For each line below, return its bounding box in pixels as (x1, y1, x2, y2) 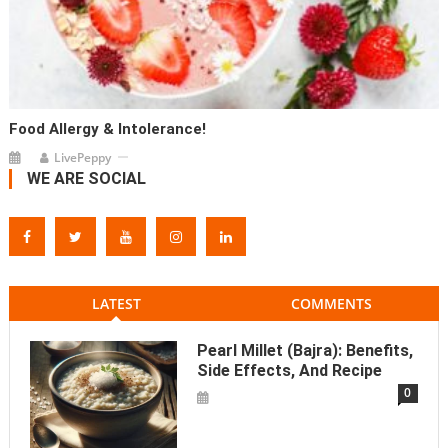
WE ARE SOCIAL (26, 168, 146, 188)
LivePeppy (54, 148, 112, 166)
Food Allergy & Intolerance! (9, 119, 207, 138)
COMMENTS (291, 293, 373, 313)
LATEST (91, 293, 141, 313)
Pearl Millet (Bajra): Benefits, (196, 340, 413, 360)
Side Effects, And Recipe (196, 360, 382, 380)
